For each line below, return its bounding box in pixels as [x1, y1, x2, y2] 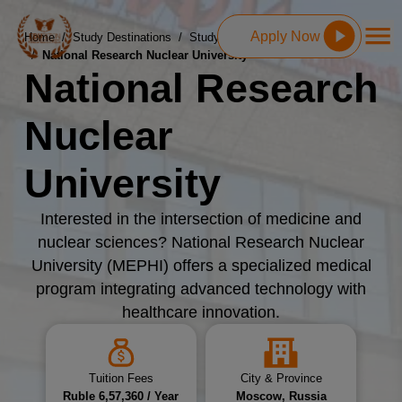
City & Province [240, 371, 322, 386]
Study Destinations [72, 30, 171, 44]
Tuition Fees [88, 371, 153, 386]
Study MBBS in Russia [188, 30, 310, 44]
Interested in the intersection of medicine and [40, 209, 362, 228]
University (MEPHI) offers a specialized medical [31, 256, 371, 275]
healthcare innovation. [122, 302, 280, 321]
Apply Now [249, 28, 320, 44]
